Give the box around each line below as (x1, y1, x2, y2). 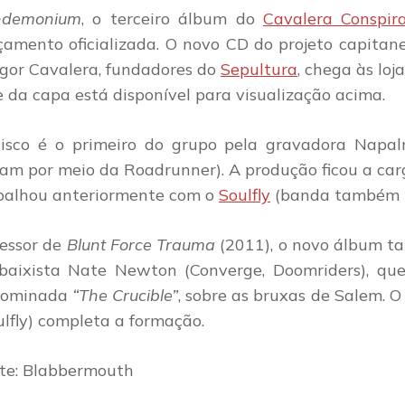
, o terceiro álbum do (81, 7, 263, 29)
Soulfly (219, 184, 270, 205)
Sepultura (221, 58, 297, 80)
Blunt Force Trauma (66, 233, 215, 255)
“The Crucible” (72, 284, 179, 306)
